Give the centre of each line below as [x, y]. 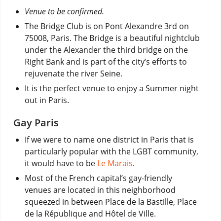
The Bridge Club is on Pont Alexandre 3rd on [107, 26]
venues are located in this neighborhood [100, 190]
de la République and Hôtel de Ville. [90, 213]
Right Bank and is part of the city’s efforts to [106, 61]
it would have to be [61, 163]
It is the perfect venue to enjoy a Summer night [111, 88]
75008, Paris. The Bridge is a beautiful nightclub [112, 38]
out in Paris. [47, 100]
